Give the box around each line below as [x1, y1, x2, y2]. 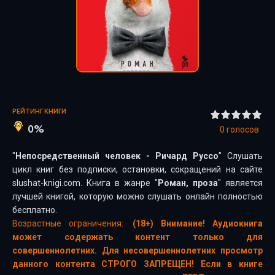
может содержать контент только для [12, 232, 263, 242]
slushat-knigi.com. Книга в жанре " [12, 178, 158, 188]
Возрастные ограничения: [12, 219, 123, 228]
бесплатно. [12, 205, 57, 215]
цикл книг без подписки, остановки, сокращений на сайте [12, 165, 263, 174]
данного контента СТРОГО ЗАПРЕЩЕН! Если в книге [12, 259, 263, 269]
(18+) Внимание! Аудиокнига [133, 219, 263, 228]
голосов [225, 124, 259, 134]
